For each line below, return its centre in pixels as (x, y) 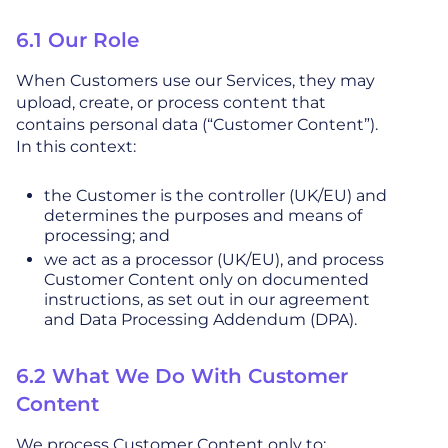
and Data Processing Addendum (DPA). (200, 320)
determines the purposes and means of (203, 216)
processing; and (107, 236)
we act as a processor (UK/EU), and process (214, 260)
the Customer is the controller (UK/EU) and (215, 196)
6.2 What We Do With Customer (182, 376)
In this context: (76, 147)
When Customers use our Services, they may (195, 81)
